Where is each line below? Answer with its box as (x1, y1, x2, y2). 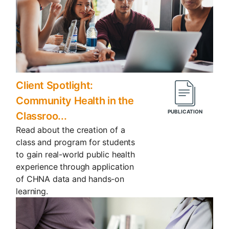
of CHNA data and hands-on (16, 174, 124, 185)
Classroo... (16, 110, 67, 123)
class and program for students (16, 137, 135, 148)
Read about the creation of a (16, 125, 125, 135)
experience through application (16, 162, 134, 172)
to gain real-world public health (16, 149, 135, 160)
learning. (16, 186, 48, 197)
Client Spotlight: (16, 79, 93, 92)
